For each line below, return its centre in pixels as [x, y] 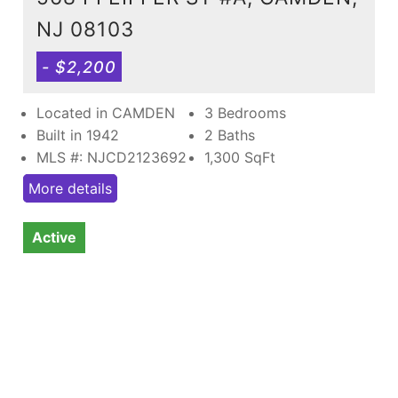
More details [70, 188]
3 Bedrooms [245, 112]
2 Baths [230, 135]
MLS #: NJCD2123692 [111, 157]
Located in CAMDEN [106, 112]
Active [54, 237]
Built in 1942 [78, 135]
